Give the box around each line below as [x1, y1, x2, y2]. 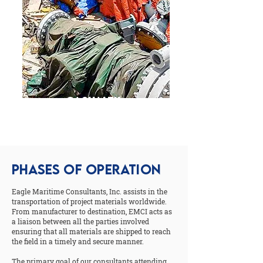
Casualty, [66, 95, 123, 107]
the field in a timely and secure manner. [12, 237, 144, 246]
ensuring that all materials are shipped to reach [12, 227, 171, 236]
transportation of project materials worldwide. [12, 197, 167, 206]
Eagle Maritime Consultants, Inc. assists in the [12, 187, 167, 196]
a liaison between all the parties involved [12, 217, 149, 226]
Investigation [53, 119, 136, 131]
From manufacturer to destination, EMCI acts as [12, 207, 172, 216]
